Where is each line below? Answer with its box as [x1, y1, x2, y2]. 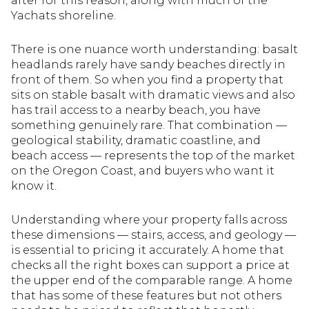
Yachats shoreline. [11, 9, 116, 23]
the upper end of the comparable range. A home [11, 273, 292, 287]
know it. [11, 179, 57, 192]
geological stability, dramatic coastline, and [11, 133, 261, 147]
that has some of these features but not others [11, 288, 281, 302]
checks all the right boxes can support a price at [11, 258, 290, 272]
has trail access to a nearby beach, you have [11, 103, 261, 117]
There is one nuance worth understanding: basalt [11, 42, 298, 56]
